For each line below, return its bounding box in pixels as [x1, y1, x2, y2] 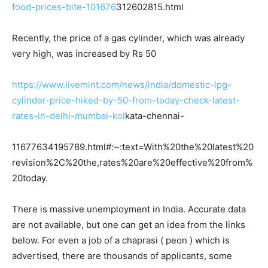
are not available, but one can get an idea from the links [12, 219, 245, 231]
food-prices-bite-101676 [12, 1, 116, 13]
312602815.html [116, 1, 184, 13]
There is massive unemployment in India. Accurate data [12, 203, 246, 215]
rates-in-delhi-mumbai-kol [12, 110, 125, 122]
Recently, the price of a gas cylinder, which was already [12, 32, 245, 44]
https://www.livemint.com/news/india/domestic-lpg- [12, 79, 232, 91]
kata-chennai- [125, 110, 184, 122]
